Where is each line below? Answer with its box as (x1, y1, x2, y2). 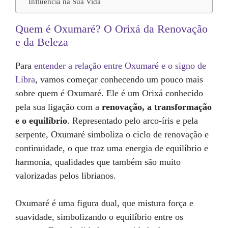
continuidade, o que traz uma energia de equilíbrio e (15, 143, 208, 153)
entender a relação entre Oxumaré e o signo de (34, 61, 206, 71)
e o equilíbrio (15, 116, 67, 126)
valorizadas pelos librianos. (15, 170, 116, 181)
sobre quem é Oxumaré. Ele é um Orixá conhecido (15, 88, 203, 98)
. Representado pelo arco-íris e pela (67, 116, 198, 126)
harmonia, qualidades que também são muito (15, 157, 181, 167)
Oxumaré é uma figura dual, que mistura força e (15, 198, 193, 208)
